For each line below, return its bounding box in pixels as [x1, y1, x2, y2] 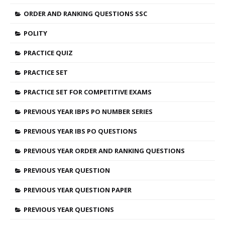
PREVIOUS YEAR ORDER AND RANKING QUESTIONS [24, 146, 185, 155]
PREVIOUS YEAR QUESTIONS [24, 205, 114, 214]
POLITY [24, 29, 47, 38]
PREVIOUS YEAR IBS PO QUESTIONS [24, 127, 137, 136]
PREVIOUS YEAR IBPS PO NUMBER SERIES [24, 107, 153, 116]
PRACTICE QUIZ [24, 48, 73, 57]
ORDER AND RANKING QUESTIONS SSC [24, 9, 147, 18]
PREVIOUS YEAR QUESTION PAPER [24, 185, 132, 194]
